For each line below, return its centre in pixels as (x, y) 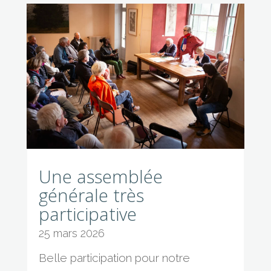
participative (87, 214)
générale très (91, 195)
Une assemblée (100, 177)
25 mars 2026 (71, 233)
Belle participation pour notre (114, 258)
